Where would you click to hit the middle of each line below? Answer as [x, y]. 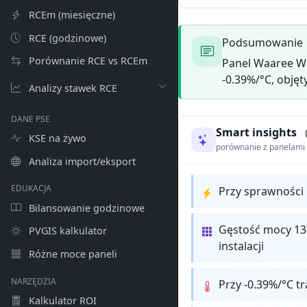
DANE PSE [30, 119]
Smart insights [257, 133]
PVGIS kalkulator [66, 231]
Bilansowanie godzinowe [85, 208]
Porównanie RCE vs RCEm [87, 61]
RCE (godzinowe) [66, 38]
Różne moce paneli [72, 254]
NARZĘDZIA [34, 281]
